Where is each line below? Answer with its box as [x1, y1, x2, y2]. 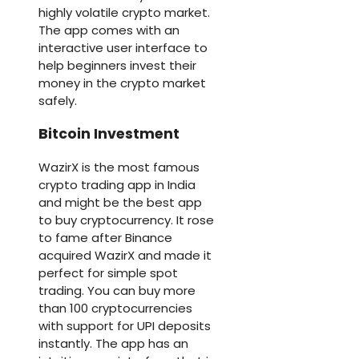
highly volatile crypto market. [38, 3, 210, 21]
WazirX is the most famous [38, 158, 200, 175]
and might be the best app [38, 193, 202, 211]
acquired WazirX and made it [38, 246, 212, 264]
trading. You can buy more [38, 281, 196, 299]
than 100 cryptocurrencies [38, 299, 192, 317]
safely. [38, 91, 77, 109]
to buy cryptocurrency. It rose [38, 211, 214, 228]
